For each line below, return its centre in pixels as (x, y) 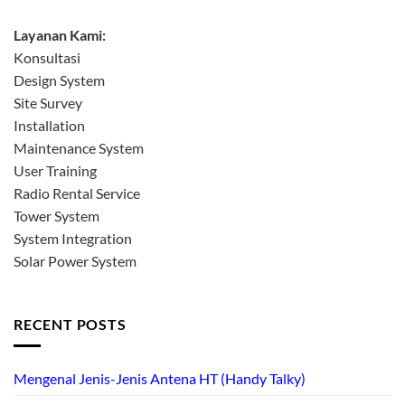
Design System (59, 80)
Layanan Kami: (60, 34)
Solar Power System (75, 260)
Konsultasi (47, 57)
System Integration (73, 238)
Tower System (57, 215)
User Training (55, 170)
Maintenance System (79, 147)
